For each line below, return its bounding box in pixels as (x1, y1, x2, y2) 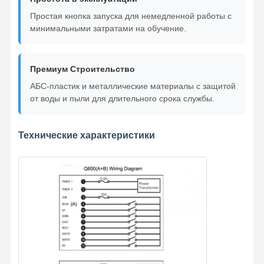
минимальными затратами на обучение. (29, 23, 186, 33)
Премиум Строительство (29, 64, 135, 74)
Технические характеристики (18, 130, 155, 140)
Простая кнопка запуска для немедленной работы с (29, 11, 232, 21)
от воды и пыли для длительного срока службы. (29, 93, 214, 103)
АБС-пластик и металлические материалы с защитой (29, 81, 236, 91)
